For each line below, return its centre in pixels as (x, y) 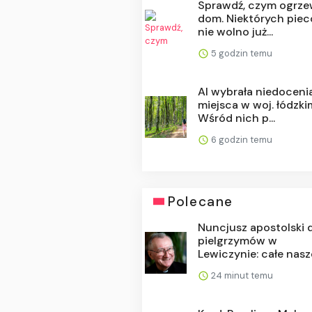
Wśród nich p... (237, 118)
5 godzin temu (241, 53)
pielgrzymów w (238, 240)
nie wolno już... (236, 31)
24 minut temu (241, 275)
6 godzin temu (241, 139)
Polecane (201, 201)
